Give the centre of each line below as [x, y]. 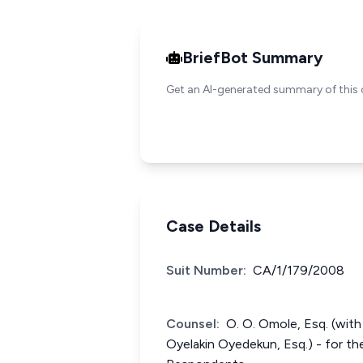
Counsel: [193, 324]
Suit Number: [206, 270]
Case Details [214, 226]
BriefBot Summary [253, 58]
